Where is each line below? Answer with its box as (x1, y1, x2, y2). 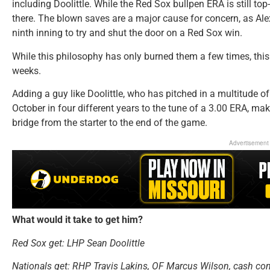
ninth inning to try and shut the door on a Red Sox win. (12, 27, 242, 39)
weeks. (12, 64, 41, 77)
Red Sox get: (12, 237, 64, 249)
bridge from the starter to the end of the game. (12, 117, 207, 129)
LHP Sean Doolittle (67, 237, 145, 249)
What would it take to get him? (12, 214, 143, 226)
